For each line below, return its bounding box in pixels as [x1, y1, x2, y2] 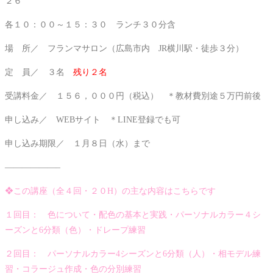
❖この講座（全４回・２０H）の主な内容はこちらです [5, 186, 216, 196]
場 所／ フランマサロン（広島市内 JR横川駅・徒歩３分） [5, 44, 244, 54]
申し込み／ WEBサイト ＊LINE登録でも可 [5, 115, 180, 125]
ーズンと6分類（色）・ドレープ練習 [5, 225, 146, 235]
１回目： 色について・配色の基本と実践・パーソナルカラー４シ [5, 210, 261, 220]
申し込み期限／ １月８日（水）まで [5, 139, 150, 149]
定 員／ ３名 [5, 68, 73, 77]
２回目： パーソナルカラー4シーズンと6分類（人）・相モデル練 [5, 249, 261, 259]
